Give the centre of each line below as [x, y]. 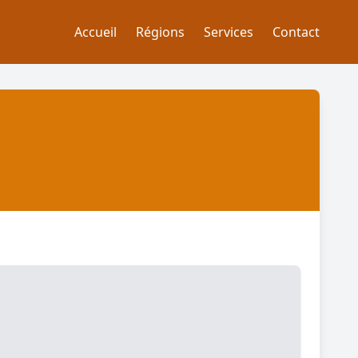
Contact [296, 32]
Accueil [95, 32]
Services [229, 32]
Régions [160, 32]
